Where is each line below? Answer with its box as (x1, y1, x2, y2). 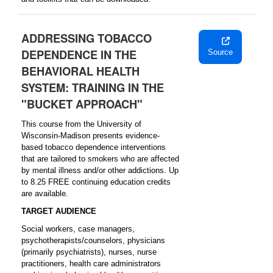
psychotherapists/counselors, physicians (21, 236, 165, 245)
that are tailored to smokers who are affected (21, 154, 179, 163)
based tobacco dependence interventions (21, 143, 166, 152)
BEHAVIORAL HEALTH (21, 63, 140, 79)
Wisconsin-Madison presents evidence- (21, 131, 160, 140)
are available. (21, 189, 71, 198)
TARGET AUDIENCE (21, 207, 96, 216)
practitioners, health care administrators (21, 259, 161, 268)
